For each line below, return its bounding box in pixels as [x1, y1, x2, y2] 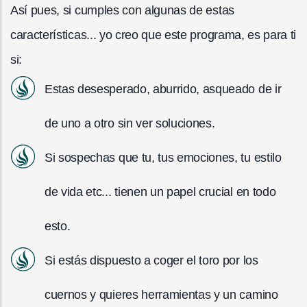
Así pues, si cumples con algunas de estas [10, 3, 234, 17]
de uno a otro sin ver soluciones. [45, 116, 215, 130]
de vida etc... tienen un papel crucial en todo [45, 184, 276, 199]
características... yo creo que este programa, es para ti [10, 27, 297, 42]
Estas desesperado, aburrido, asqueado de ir [45, 82, 282, 96]
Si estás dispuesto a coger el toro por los [45, 253, 258, 267]
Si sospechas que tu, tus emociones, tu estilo [45, 150, 282, 164]
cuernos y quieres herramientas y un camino [45, 287, 278, 302]
